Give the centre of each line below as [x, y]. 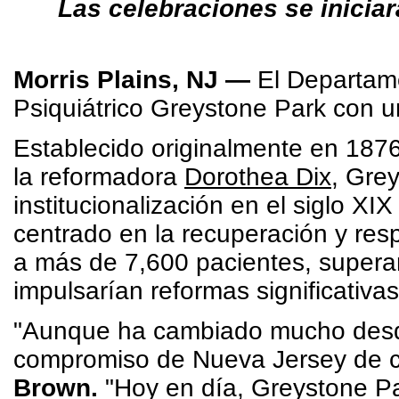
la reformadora [99, 177]
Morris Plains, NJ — [132, 80]
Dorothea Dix [258, 177]
